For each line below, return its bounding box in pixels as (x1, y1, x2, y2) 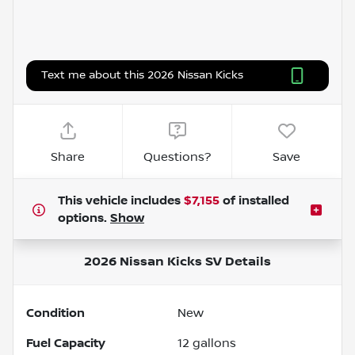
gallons (189, 335, 236, 350)
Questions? (143, 149, 212, 164)
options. (58, 210, 110, 225)
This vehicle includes (58, 193, 184, 208)
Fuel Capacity (26, 335, 105, 350)
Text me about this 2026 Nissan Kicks (41, 68, 243, 82)
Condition (26, 305, 85, 320)
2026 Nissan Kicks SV (84, 254, 222, 269)
